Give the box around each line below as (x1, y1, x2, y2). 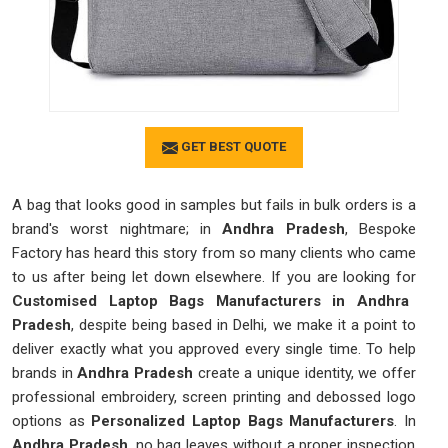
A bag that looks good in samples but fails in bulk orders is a (12, 195, 416, 214)
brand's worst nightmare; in (12, 219, 211, 238)
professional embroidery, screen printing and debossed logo (12, 387, 416, 406)
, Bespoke (344, 219, 417, 238)
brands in (12, 363, 78, 382)
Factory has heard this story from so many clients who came (12, 243, 416, 262)
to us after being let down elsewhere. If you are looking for (12, 267, 416, 286)
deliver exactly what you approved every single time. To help (12, 339, 416, 358)
